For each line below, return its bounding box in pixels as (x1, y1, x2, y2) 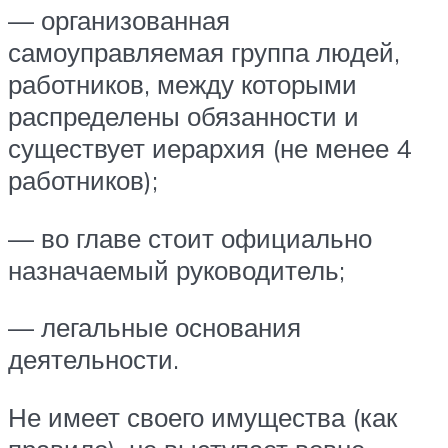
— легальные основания (8, 311, 301, 344)
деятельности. (8, 343, 179, 376)
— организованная (8, 4, 230, 37)
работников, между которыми (8, 68, 357, 101)
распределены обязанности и (8, 100, 359, 133)
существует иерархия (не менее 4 (8, 132, 411, 165)
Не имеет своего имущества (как (8, 400, 397, 433)
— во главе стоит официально (8, 221, 372, 254)
